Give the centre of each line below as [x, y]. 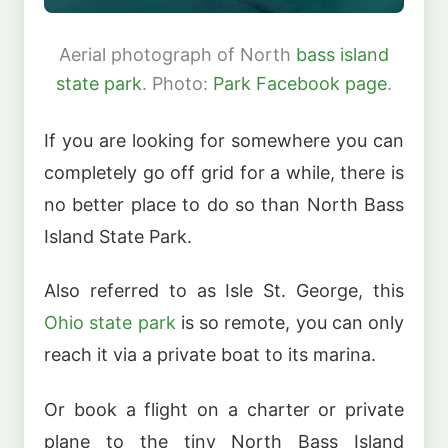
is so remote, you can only [289, 323]
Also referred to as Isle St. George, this [224, 291]
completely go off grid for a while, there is [224, 172]
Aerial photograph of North [177, 54]
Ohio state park [110, 323]
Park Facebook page [300, 83]
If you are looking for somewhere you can [224, 140]
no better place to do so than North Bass [224, 204]
